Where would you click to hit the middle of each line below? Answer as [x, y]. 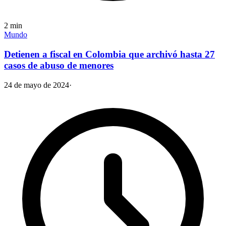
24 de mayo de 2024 [37, 85]
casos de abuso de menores [59, 66]
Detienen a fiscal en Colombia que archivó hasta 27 [109, 54]
